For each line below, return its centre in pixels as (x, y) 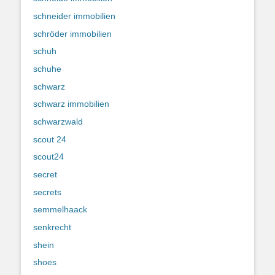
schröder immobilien (72, 33)
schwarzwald (58, 121)
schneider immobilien (74, 16)
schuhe (47, 68)
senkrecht (52, 227)
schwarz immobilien (71, 104)
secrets (47, 192)
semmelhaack (60, 210)
